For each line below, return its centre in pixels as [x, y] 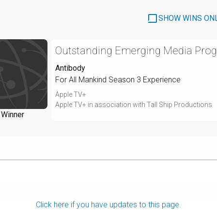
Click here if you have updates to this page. [108, 204]
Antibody [70, 68]
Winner [13, 114]
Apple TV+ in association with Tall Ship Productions [134, 104]
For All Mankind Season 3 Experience [118, 79]
